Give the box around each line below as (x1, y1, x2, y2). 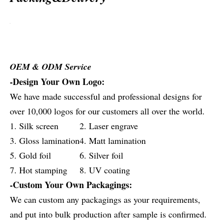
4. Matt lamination (80, 135, 146, 146)
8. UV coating (80, 164, 130, 176)
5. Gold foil (10, 149, 51, 161)
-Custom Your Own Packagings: (10, 178, 132, 191)
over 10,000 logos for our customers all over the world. (10, 105, 205, 117)
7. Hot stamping (10, 164, 67, 176)
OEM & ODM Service (10, 60, 91, 73)
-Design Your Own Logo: (10, 75, 105, 88)
